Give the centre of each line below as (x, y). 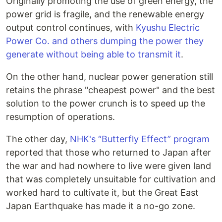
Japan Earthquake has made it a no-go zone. (101, 206)
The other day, (38, 139)
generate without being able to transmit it (93, 54)
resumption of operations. (60, 117)
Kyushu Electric (168, 28)
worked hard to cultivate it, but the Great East (102, 193)
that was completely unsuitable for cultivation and (111, 179)
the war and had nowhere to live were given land (109, 166)
